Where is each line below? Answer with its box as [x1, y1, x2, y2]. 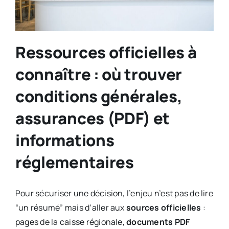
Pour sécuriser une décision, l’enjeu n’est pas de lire [15, 188, 213, 199]
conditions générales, [15, 85, 182, 107]
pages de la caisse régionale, [15, 216, 127, 228]
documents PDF [126, 216, 190, 228]
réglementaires [15, 151, 134, 173]
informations [15, 129, 114, 151]
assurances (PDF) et [15, 107, 170, 129]
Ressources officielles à [15, 41, 197, 63]
